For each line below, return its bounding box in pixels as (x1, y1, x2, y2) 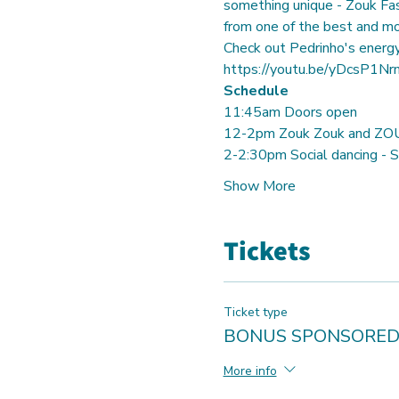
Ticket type (223, 304, 288, 322)
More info (223, 362, 277, 379)
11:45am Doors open (223, 102, 357, 123)
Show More (223, 176, 296, 197)
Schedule (223, 81, 289, 102)
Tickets (223, 232, 311, 269)
